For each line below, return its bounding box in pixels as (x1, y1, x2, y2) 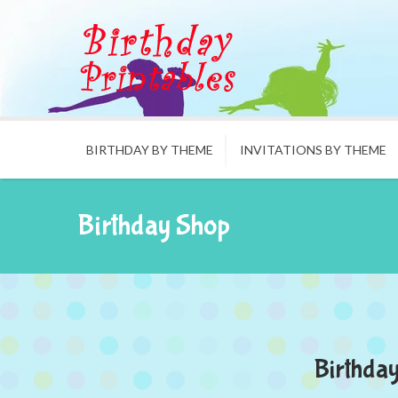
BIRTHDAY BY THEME (86, 142, 213, 157)
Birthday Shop (77, 210, 230, 243)
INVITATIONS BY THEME (240, 142, 386, 157)
